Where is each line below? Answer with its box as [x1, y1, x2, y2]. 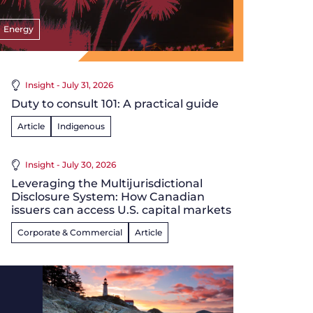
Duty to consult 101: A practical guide [11, 97, 219, 110]
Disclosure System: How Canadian [11, 190, 205, 203]
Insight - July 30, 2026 [25, 159, 116, 170]
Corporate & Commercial [17, 227, 122, 238]
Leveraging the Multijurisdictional [11, 177, 203, 190]
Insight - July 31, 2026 [25, 80, 113, 90]
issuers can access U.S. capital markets [11, 203, 231, 217]
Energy [3, 24, 34, 34]
